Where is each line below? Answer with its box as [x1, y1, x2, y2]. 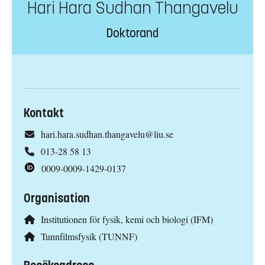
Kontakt [24, 106, 64, 121]
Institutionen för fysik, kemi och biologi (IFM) [40, 212, 213, 225]
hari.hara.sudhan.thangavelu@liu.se [40, 128, 173, 141]
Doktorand [106, 26, 159, 41]
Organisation [24, 190, 90, 206]
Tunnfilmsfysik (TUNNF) [40, 230, 137, 243]
